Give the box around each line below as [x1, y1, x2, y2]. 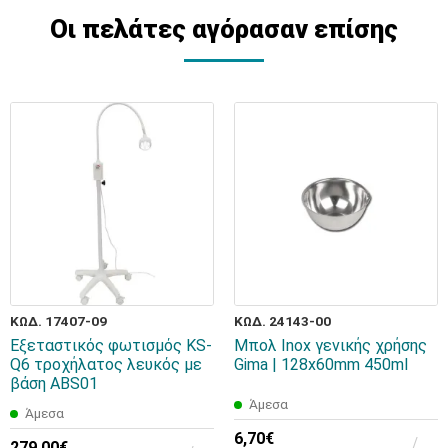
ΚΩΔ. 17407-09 [10, 312, 107, 329]
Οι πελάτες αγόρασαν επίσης [50, 13, 398, 44]
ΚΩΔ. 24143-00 [234, 312, 331, 329]
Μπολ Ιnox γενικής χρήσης [234, 335, 427, 355]
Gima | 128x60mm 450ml [234, 354, 408, 374]
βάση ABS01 [10, 373, 98, 393]
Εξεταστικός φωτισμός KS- [10, 335, 212, 355]
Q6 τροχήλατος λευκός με [10, 354, 202, 374]
